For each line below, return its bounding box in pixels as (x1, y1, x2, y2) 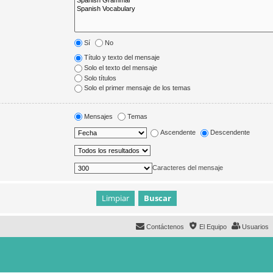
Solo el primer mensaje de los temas (84, 84, 191, 92)
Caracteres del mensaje (152, 164, 224, 172)
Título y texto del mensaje (84, 54, 160, 62)
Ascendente (160, 129, 196, 136)
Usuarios (242, 223, 269, 231)
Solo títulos (84, 74, 117, 82)
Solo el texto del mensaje (84, 63, 158, 71)
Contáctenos (146, 223, 184, 231)
